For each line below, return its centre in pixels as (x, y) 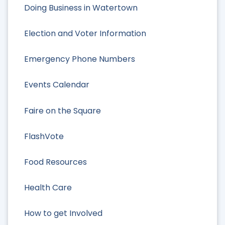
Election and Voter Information (85, 34)
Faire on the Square (63, 110)
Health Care (48, 188)
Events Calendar (57, 85)
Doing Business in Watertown (81, 8)
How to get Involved (63, 213)
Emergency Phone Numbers (80, 59)
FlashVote (44, 136)
